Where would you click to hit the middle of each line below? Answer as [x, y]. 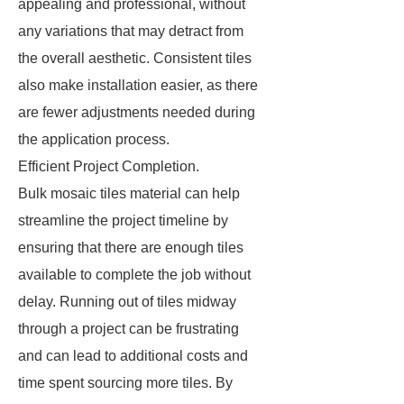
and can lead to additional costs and [133, 356]
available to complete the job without [134, 275]
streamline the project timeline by [123, 220]
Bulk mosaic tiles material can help [129, 193]
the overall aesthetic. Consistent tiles [135, 58]
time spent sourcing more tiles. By [125, 383]
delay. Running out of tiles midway [127, 302]
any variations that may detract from [131, 31]
